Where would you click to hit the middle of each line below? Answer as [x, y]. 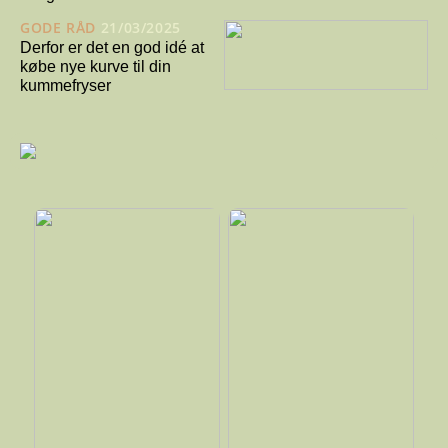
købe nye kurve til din [95, 67]
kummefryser [65, 86]
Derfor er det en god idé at [112, 48]
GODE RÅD [58, 28]
